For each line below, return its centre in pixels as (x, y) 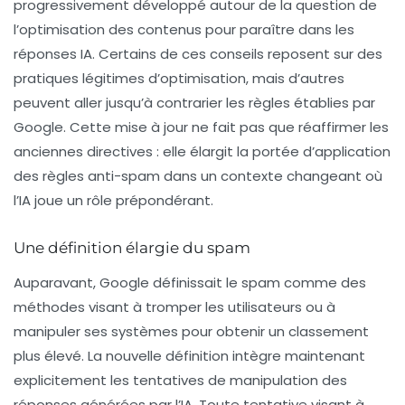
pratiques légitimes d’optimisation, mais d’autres (179, 78)
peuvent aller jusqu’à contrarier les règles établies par (194, 103)
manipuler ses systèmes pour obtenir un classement (191, 331)
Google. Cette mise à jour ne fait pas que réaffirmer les (201, 127)
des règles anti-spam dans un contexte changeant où (198, 176)
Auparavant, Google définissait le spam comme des (190, 283)
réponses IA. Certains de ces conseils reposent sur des (198, 54)
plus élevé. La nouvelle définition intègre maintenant (189, 356)
